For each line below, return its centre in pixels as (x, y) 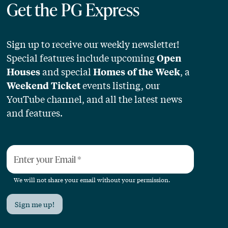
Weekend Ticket (44, 85)
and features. (35, 113)
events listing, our (120, 85)
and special (67, 72)
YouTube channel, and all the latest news (95, 99)
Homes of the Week (137, 72)
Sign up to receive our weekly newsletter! (93, 44)
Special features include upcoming (82, 58)
